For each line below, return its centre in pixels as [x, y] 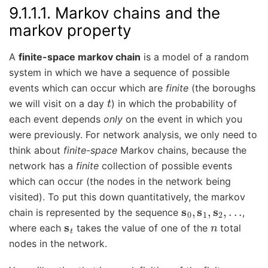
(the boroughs [222, 88]
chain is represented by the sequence [95, 213]
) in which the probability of [174, 104]
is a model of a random [195, 57]
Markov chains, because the [182, 150]
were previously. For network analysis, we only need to [133, 135]
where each [36, 228]
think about [36, 150]
